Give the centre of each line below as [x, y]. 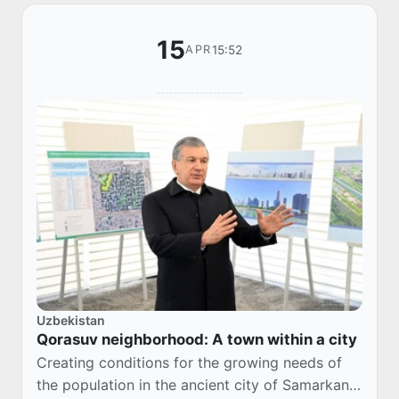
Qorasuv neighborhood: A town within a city [197, 340]
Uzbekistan [71, 321]
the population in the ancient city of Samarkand [197, 385]
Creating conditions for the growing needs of [189, 363]
